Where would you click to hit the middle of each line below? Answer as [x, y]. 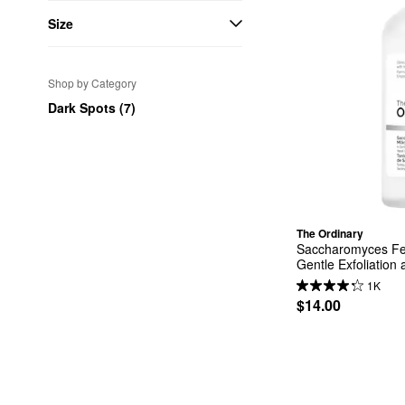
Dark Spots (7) [92, 108]
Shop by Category [92, 83]
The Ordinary [330, 233]
